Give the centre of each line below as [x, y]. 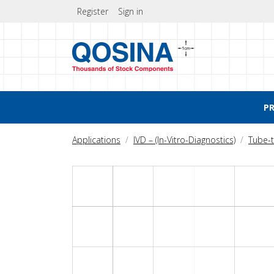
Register [93, 11]
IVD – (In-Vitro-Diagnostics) [184, 140]
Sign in [131, 11]
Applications [96, 140]
